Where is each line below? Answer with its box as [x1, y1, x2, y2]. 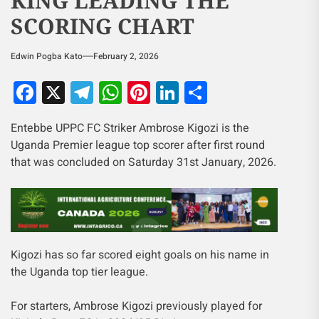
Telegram [93, 75, 189, 109]
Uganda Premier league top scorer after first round [11, 136, 265, 154]
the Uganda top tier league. [11, 263, 148, 281]
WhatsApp [122, 75, 226, 109]
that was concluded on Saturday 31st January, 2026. [11, 153, 276, 171]
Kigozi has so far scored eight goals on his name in [11, 246, 269, 263]
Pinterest [150, 75, 241, 109]
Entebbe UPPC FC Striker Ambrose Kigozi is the [11, 119, 249, 137]
